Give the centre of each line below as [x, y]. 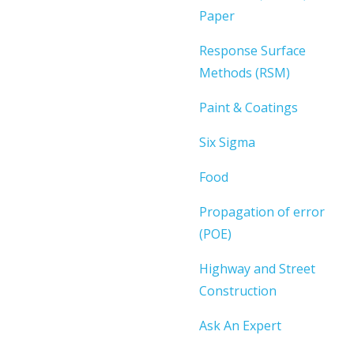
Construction [238, 290]
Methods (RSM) [245, 72]
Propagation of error [262, 211]
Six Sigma [227, 142]
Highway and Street [257, 268]
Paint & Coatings [249, 107]
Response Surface [252, 50]
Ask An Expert [240, 325]
